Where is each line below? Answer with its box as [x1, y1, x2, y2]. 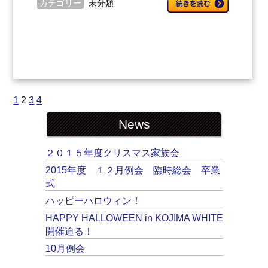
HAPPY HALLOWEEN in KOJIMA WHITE [45, 212, 223, 223]
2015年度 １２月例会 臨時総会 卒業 [45, 165, 220, 175]
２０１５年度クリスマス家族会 [45, 147, 179, 158]
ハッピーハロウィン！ [45, 195, 141, 206]
